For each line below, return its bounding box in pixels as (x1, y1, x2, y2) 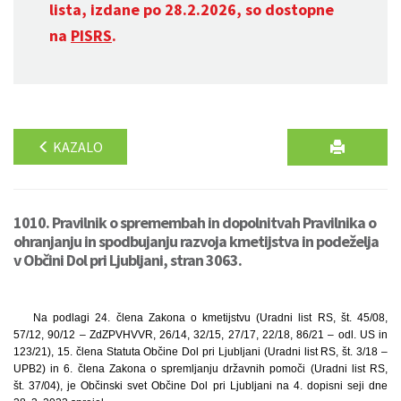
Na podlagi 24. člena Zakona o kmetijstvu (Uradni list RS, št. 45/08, (32, 311, 388, 324)
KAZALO (50, 138, 103, 156)
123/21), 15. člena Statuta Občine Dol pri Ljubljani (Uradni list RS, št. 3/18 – (13, 346, 388, 358)
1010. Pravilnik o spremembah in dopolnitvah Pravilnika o (13, 212, 376, 233)
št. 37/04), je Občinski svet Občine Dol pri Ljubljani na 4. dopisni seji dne (13, 380, 388, 392)
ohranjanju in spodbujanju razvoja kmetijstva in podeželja (13, 231, 379, 252)
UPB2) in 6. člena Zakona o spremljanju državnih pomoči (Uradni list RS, (13, 363, 388, 375)
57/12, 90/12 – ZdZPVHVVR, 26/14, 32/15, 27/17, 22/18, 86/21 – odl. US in (13, 328, 388, 341)
